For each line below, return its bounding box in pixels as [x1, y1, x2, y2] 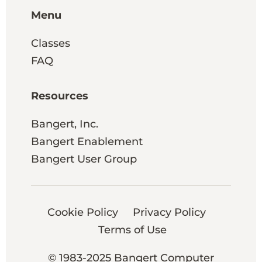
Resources [30, 89, 88, 102]
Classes [30, 36, 70, 50]
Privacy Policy [132, 205, 206, 219]
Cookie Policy [47, 205, 118, 219]
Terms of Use [98, 223, 167, 236]
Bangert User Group [30, 152, 137, 166]
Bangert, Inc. [30, 117, 98, 130]
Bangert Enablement [30, 135, 143, 148]
